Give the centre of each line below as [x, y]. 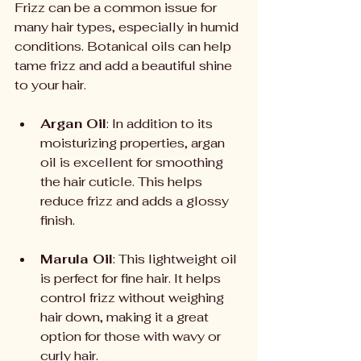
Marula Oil [77, 259]
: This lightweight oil [176, 259]
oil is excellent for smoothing [133, 162]
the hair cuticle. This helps [123, 182]
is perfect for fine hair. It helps [132, 278]
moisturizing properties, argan [134, 143]
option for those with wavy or [132, 336]
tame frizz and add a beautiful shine [125, 66]
